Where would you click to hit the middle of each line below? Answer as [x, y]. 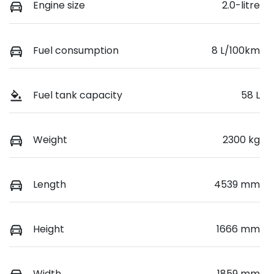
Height [49, 229]
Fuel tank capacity [78, 95]
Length [50, 184]
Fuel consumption [76, 50]
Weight [50, 139]
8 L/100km [236, 50]
